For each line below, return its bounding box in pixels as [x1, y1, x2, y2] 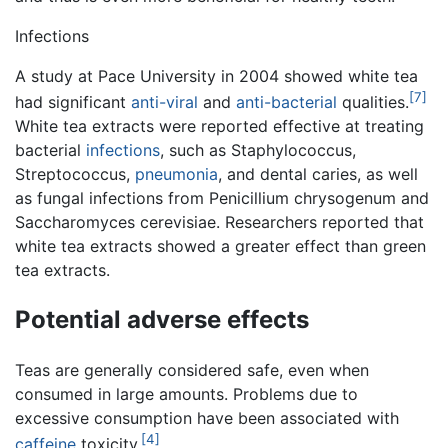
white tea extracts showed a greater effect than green [15, 235, 426, 256]
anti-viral [131, 91, 198, 112]
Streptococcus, [15, 163, 135, 184]
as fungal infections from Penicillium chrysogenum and [15, 187, 429, 208]
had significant [15, 91, 131, 112]
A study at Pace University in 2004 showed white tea [15, 65, 418, 86]
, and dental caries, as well [218, 163, 418, 184]
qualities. [337, 91, 409, 112]
